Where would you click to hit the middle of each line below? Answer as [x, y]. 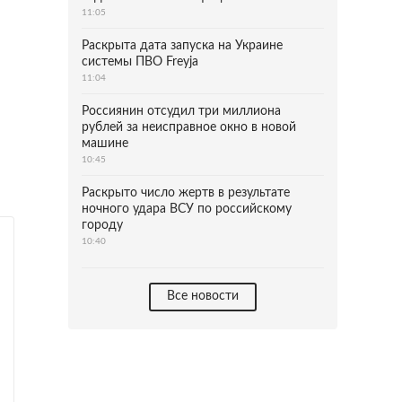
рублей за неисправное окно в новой [189, 127]
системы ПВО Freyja [140, 62]
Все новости [203, 296]
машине [105, 144]
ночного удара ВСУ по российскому [187, 209]
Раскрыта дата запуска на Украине [182, 46]
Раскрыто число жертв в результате [186, 193]
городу [102, 225]
